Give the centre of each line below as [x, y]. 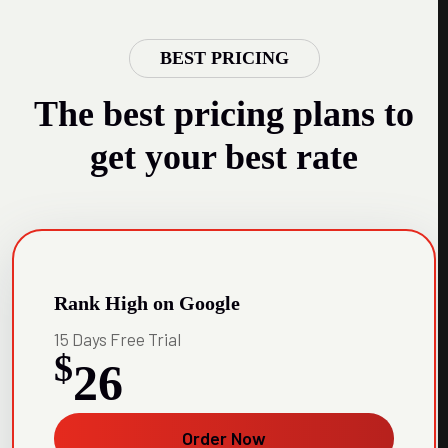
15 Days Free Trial [117, 338]
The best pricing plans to [224, 113]
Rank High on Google [147, 302]
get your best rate [224, 156]
